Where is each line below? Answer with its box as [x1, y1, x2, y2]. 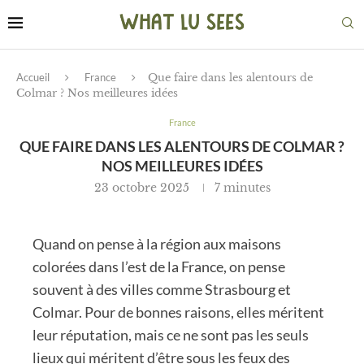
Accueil [16, 70, 50, 84]
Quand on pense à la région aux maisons [32, 234, 281, 253]
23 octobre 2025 [93, 180, 189, 195]
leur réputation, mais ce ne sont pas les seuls [32, 325, 309, 344]
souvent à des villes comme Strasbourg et [32, 279, 291, 298]
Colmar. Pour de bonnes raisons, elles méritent [32, 302, 324, 321]
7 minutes [214, 180, 271, 195]
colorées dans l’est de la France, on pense [32, 257, 285, 275]
